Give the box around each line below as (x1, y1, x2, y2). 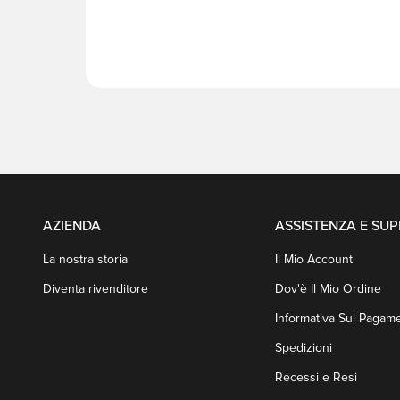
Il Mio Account (275, 252, 354, 268)
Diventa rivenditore (43, 281, 148, 297)
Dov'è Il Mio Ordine (275, 281, 382, 297)
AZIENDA (43, 217, 101, 236)
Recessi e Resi (275, 370, 358, 386)
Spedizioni (275, 340, 333, 356)
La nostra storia (43, 252, 128, 268)
